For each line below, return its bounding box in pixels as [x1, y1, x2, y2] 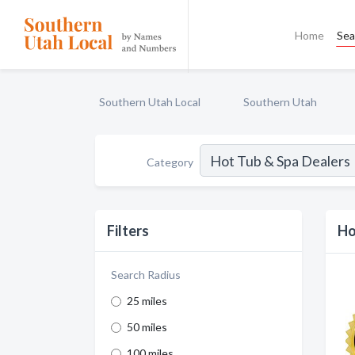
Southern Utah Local [99, 95, 200, 109]
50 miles [127, 320, 167, 334]
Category [147, 155, 193, 169]
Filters [107, 222, 149, 239]
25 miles [127, 294, 167, 307]
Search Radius [111, 268, 181, 281]
